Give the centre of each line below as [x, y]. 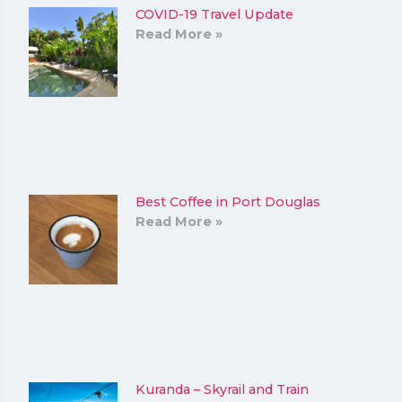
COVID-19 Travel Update [215, 15]
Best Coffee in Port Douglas [228, 202]
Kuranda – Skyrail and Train [223, 390]
